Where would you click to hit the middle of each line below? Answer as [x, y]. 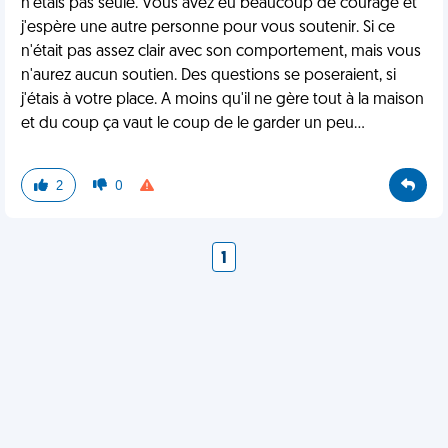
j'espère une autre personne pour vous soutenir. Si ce [208, 28]
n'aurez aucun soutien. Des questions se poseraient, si [208, 76]
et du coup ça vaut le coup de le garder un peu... [193, 124]
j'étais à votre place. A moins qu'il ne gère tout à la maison [222, 100]
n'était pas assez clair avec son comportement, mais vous [221, 52]
